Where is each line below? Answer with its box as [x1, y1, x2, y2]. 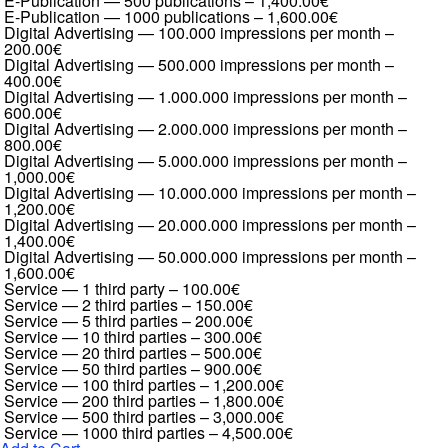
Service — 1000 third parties [4, 421, 205, 444]
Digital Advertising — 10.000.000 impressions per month [4, 181, 403, 204]
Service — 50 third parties [4, 357, 187, 380]
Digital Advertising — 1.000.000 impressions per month [4, 85, 394, 108]
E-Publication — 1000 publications [4, 5, 250, 28]
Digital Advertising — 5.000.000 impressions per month [4, 149, 394, 172]
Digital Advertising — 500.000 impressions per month [4, 53, 381, 76]
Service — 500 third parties [4, 405, 196, 428]
